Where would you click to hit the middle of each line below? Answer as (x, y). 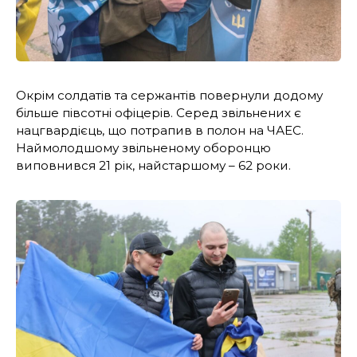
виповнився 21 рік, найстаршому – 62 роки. (153, 165)
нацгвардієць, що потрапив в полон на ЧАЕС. (160, 130)
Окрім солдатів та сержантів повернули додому (169, 95)
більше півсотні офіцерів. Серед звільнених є (159, 112)
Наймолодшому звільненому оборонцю (143, 147)
